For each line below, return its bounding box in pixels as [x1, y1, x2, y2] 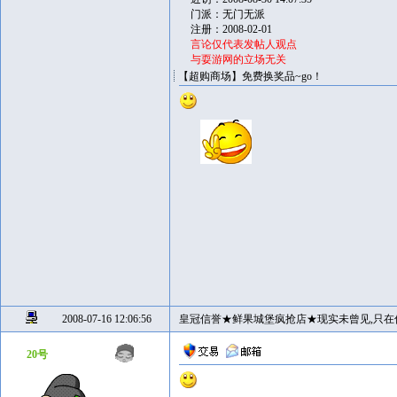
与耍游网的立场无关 [191, 53, 286, 66]
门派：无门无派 [191, 8, 265, 20]
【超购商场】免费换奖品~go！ [178, 70, 323, 82]
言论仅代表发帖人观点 [191, 38, 297, 51]
